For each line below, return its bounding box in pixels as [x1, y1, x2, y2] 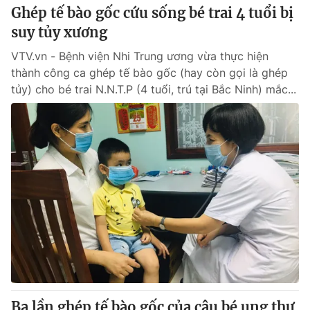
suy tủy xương [11, 24, 107, 41]
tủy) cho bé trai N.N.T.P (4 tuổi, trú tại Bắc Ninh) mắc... [11, 82, 296, 96]
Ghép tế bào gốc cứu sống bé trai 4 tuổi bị [11, 4, 293, 21]
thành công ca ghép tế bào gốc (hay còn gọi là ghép [11, 66, 288, 80]
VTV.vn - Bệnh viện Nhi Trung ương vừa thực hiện [11, 49, 268, 63]
